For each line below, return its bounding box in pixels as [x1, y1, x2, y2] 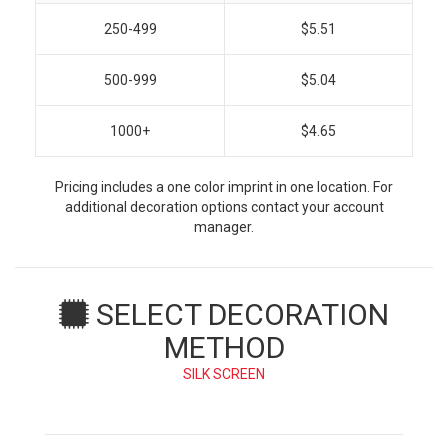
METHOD [163, 330, 285, 366]
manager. [194, 219, 254, 236]
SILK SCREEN [183, 366, 265, 383]
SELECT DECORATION [89, 297, 389, 333]
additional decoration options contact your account [64, 199, 384, 216]
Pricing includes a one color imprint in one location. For [55, 179, 393, 196]
